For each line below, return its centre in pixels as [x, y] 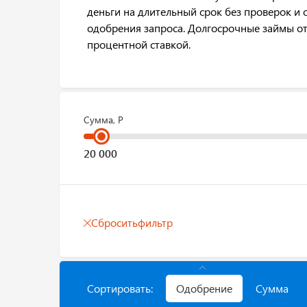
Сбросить [114, 222]
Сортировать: [120, 288]
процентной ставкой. [139, 44]
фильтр [155, 222]
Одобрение [204, 288]
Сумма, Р [103, 120]
